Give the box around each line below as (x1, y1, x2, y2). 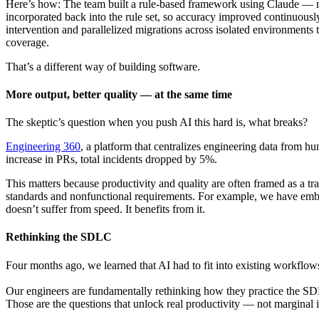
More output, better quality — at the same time (6, 88, 232, 100)
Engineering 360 (6, 140, 80, 153)
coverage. (6, 36, 49, 48)
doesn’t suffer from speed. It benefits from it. (6, 203, 205, 216)
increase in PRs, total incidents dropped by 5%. (6, 153, 217, 166)
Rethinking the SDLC (6, 231, 112, 244)
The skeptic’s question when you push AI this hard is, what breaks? (6, 116, 308, 129)
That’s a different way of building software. (6, 60, 200, 73)
